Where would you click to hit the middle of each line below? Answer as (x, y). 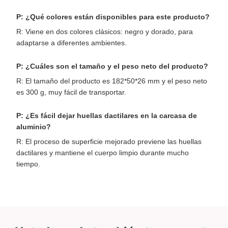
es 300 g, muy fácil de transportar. (71, 92)
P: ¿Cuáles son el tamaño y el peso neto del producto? (112, 66)
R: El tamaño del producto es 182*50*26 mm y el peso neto (112, 81)
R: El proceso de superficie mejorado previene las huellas (109, 142)
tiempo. (28, 164)
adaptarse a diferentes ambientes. (72, 43)
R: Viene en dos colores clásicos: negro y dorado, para (105, 32)
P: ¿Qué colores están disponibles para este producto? (113, 17)
